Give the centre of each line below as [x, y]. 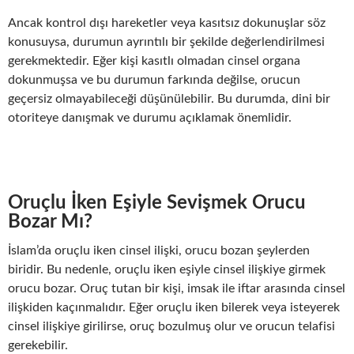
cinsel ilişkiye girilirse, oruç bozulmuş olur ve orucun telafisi [171, 326]
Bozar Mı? [50, 222]
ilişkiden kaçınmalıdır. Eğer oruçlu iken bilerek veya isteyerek [174, 307]
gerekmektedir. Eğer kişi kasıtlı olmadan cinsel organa [154, 60]
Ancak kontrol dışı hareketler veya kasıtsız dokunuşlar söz [167, 23]
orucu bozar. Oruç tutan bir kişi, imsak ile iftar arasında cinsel [177, 288]
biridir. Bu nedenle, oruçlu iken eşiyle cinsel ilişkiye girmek [167, 269]
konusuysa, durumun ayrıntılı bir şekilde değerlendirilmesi [166, 41]
